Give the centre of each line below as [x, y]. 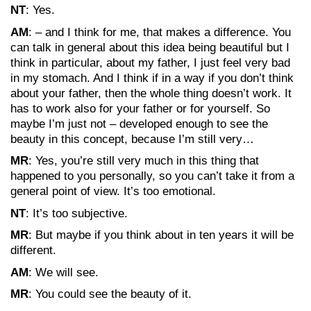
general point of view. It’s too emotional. [113, 191]
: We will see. [64, 272]
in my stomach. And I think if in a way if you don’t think [152, 78]
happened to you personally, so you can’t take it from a [152, 176]
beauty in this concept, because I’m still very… [132, 139]
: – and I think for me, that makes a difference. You [160, 32]
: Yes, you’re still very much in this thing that [144, 161]
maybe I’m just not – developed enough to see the [139, 124]
